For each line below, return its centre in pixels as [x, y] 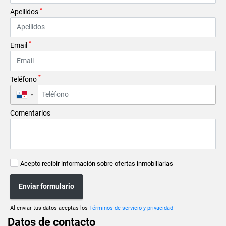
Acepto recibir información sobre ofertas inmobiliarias [97, 163]
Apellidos [25, 11]
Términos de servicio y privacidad [131, 208]
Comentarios [30, 113]
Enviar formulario [46, 186]
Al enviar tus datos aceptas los [50, 208]
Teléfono [24, 79]
